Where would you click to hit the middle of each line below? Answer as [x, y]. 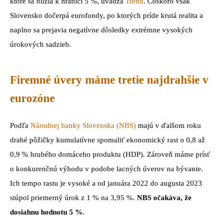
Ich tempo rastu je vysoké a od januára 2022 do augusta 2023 [106, 183]
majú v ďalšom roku [168, 126]
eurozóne [32, 98]
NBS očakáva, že [164, 198]
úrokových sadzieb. [41, 45]
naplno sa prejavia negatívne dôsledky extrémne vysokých [101, 30]
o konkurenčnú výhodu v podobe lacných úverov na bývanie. [107, 169]
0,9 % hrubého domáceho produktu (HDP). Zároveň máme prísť [110, 155]
